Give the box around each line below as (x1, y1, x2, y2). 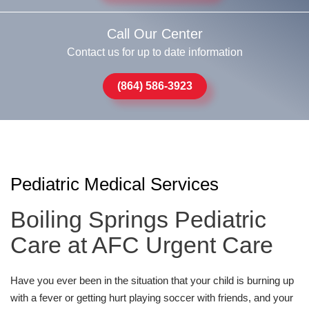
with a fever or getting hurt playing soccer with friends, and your (10, 291, 293, 303)
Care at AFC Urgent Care (10, 231, 273, 258)
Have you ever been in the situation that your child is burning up (10, 274, 294, 286)
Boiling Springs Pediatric (10, 206, 266, 232)
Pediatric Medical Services (10, 173, 219, 195)
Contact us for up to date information (66, 46, 243, 58)
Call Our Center (106, 26, 203, 41)
